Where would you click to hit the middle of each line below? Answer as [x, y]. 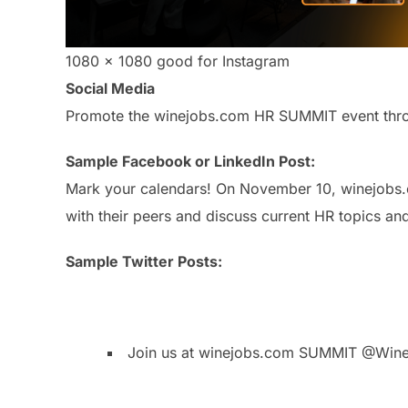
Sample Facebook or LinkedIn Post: [190, 161]
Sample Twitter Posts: [144, 261]
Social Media [110, 88]
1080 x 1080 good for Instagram [178, 61]
